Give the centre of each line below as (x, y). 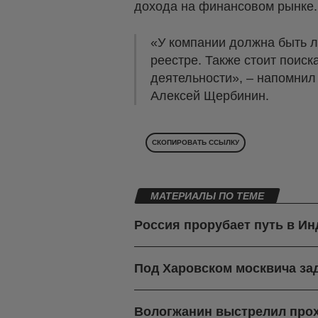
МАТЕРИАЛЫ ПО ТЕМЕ (207, 196)
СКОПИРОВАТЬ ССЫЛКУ (196, 143)
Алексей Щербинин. (210, 96)
